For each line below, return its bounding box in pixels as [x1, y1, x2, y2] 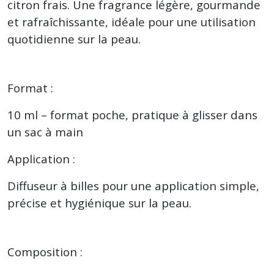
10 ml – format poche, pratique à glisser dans [7, 107, 257, 122]
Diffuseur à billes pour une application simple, [7, 178, 259, 193]
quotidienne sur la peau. [7, 31, 141, 46]
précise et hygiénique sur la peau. [7, 195, 191, 210]
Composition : [7, 244, 83, 259]
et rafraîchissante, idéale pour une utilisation [7, 14, 256, 29]
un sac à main [7, 124, 83, 139]
